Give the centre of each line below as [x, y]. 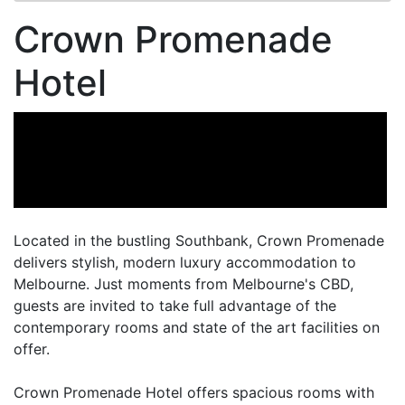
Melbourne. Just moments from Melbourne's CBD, [184, 284]
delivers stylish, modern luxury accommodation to [185, 263]
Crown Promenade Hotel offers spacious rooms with [194, 393]
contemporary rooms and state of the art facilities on [197, 328]
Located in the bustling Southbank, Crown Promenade [199, 241]
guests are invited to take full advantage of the [175, 306]
